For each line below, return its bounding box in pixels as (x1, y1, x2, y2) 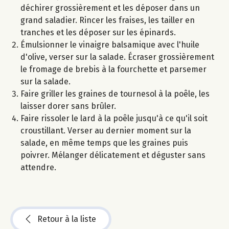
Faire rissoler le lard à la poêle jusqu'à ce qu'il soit (20, 113, 208, 123)
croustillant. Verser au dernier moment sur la (20, 125, 191, 135)
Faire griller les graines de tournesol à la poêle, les (20, 88, 210, 99)
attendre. (20, 162, 56, 172)
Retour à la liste (37, 214, 96, 224)
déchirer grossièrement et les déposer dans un (20, 3, 200, 13)
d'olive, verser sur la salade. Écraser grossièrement (20, 52, 214, 62)
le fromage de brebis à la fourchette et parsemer (20, 64, 207, 74)
